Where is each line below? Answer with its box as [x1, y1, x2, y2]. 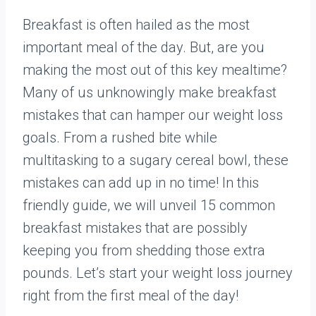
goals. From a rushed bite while [23, 129, 217, 146]
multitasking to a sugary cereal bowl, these [23, 152, 288, 169]
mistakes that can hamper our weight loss [23, 107, 283, 123]
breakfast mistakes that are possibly [23, 219, 248, 236]
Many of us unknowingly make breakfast [23, 84, 276, 101]
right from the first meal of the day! [23, 287, 238, 304]
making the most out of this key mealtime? [23, 61, 287, 78]
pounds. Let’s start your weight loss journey [23, 265, 293, 281]
